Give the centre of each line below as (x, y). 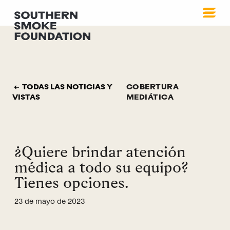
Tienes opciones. (72, 183)
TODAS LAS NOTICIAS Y (67, 87)
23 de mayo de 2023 (50, 202)
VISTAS (26, 98)
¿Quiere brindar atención (100, 152)
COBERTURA (152, 87)
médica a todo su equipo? (101, 168)
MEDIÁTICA (150, 98)
